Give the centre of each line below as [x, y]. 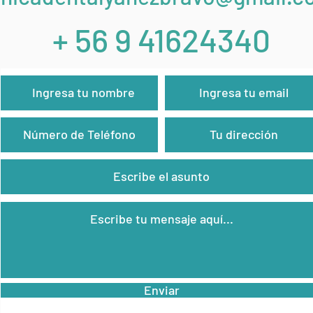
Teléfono [79, 114]
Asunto [161, 155]
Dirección [243, 114]
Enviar [161, 290]
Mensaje [161, 197]
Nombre [77, 72]
